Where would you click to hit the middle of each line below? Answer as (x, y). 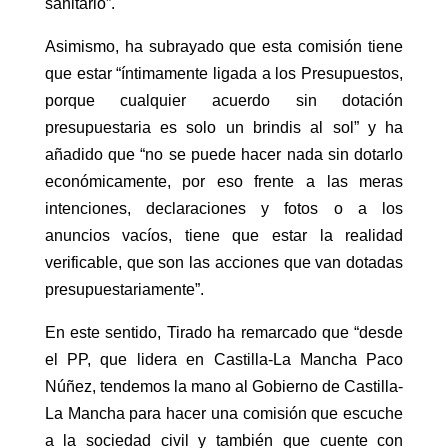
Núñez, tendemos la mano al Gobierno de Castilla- (224, 387)
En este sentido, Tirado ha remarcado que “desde (224, 333)
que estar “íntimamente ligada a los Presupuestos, (224, 74)
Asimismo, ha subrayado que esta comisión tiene (224, 47)
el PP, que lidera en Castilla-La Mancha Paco (224, 360)
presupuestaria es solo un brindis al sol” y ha (224, 128)
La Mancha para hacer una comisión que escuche (224, 414)
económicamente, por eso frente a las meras (224, 182)
